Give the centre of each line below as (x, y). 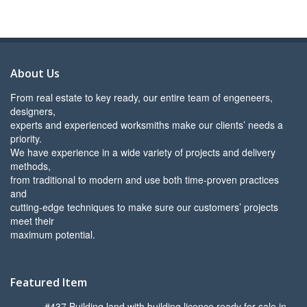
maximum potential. (53, 235)
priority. (26, 139)
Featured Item (49, 283)
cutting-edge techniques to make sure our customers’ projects (144, 207)
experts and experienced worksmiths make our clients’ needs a (147, 125)
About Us (35, 74)
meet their (32, 221)
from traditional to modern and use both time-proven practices (145, 180)
